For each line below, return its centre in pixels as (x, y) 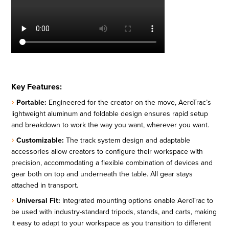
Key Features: (37, 87)
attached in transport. (45, 185)
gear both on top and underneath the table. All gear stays (102, 174)
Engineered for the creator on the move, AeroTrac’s (129, 102)
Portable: (32, 102)
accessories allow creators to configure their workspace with (107, 152)
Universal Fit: (39, 201)
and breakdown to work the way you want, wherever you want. (110, 125)
